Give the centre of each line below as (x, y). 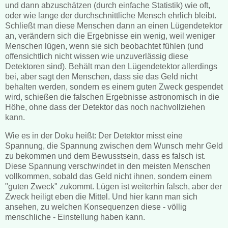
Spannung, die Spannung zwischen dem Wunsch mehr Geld (114, 146)
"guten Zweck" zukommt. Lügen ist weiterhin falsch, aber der (113, 187)
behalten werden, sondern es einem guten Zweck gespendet (114, 87)
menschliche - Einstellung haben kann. (75, 217)
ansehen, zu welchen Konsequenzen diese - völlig (96, 207)
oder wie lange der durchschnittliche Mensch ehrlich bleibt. (111, 16)
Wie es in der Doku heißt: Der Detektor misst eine (94, 136)
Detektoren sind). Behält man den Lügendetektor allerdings (111, 67)
